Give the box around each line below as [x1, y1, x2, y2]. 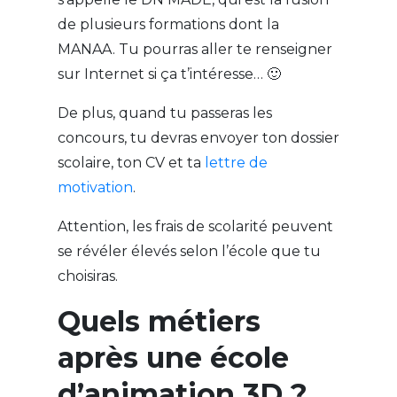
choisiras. [57, 268, 121, 285]
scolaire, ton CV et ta [57, 154, 205, 172]
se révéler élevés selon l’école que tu [57, 243, 321, 261]
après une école [57, 340, 289, 376]
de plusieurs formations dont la [57, 16, 279, 34]
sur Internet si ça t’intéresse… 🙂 [57, 66, 284, 83]
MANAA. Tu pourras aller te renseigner [57, 41, 332, 58]
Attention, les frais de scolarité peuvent [57, 218, 333, 236]
